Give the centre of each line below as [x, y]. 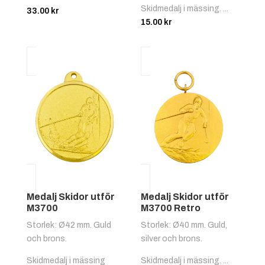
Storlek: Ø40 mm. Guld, [184, 225]
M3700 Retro [171, 208]
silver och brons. [172, 238]
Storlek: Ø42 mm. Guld [69, 225]
